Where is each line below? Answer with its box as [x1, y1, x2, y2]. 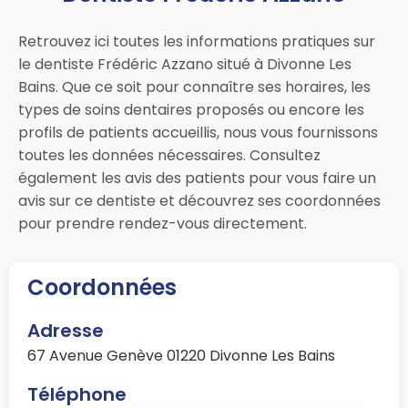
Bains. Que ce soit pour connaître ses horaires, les [18, 76, 371, 98]
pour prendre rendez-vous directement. [18, 213, 307, 235]
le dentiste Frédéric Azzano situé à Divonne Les [18, 54, 352, 76]
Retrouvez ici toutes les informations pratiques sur [18, 31, 375, 53]
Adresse [27, 318, 104, 344]
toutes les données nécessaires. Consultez [18, 145, 321, 167]
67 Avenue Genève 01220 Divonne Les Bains [27, 345, 335, 367]
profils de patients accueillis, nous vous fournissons [18, 122, 378, 144]
